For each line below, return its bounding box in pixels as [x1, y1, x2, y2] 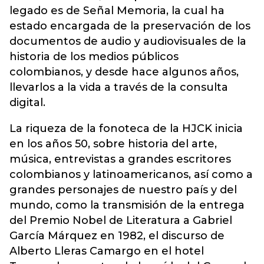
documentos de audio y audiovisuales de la [9, 35, 246, 48]
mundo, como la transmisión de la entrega [9, 199, 245, 212]
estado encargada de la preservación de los [9, 19, 250, 32]
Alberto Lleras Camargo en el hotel [9, 245, 204, 258]
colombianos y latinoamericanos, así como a [9, 168, 253, 181]
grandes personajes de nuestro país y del [9, 183, 237, 196]
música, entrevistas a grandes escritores [9, 153, 231, 166]
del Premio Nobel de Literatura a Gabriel [9, 214, 232, 227]
